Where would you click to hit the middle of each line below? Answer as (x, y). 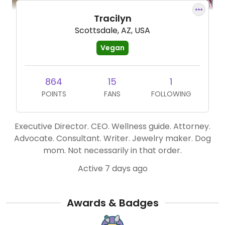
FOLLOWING (171, 94)
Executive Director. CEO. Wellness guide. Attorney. (113, 126)
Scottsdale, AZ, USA (113, 30)
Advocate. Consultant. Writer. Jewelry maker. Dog (113, 138)
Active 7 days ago (113, 168)
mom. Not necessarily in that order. (113, 150)
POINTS (54, 94)
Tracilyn (113, 18)
